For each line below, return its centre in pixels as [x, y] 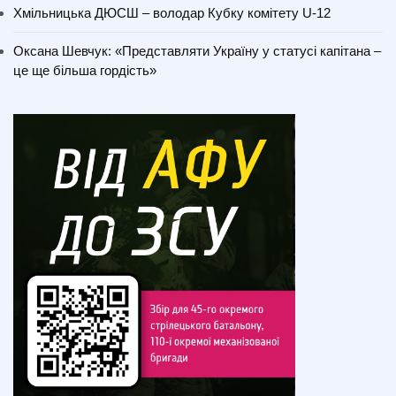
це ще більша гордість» [85, 71]
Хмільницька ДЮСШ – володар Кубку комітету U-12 [172, 13]
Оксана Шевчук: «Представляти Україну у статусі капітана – [197, 51]
